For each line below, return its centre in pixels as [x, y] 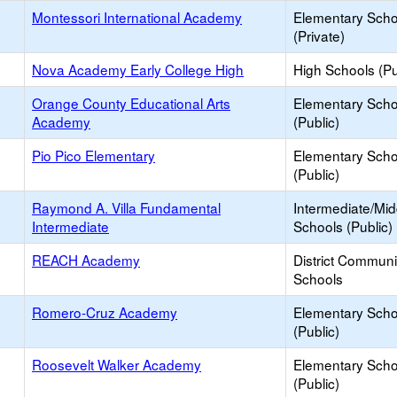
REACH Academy [86, 260]
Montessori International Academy [137, 17]
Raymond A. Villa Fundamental [126, 207]
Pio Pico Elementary [93, 155]
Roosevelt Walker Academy [117, 364]
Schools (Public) [343, 226]
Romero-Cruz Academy [105, 312]
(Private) [319, 35]
